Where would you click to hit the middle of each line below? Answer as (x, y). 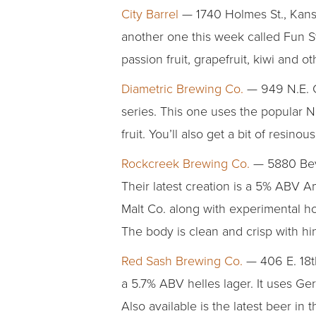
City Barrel (150, 14)
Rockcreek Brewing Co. (186, 163)
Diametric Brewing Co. (182, 89)
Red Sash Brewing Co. (182, 261)
